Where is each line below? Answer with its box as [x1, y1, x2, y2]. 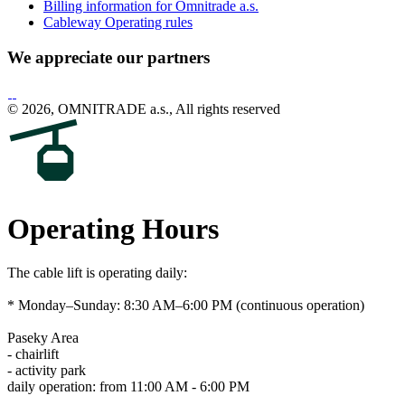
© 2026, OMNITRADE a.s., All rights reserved [7, 100, 280, 117]
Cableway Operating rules [43, 14, 193, 31]
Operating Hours [7, 212, 219, 245]
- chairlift [7, 346, 59, 363]
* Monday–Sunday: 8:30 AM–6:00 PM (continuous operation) [7, 297, 364, 314]
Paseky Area [7, 330, 79, 346]
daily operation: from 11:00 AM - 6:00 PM [7, 379, 250, 395]
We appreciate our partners [7, 47, 210, 67]
